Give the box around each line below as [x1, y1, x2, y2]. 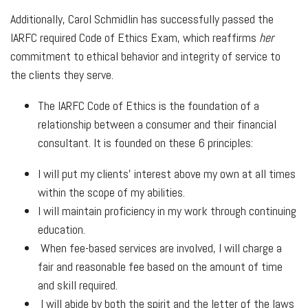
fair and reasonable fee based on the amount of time [38, 258, 283, 274]
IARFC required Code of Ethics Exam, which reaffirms [10, 29, 259, 45]
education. [38, 221, 85, 237]
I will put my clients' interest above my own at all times [38, 165, 296, 181]
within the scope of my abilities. [38, 184, 185, 200]
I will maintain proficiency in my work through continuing [38, 202, 296, 219]
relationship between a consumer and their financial [38, 115, 276, 132]
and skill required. [38, 276, 118, 293]
